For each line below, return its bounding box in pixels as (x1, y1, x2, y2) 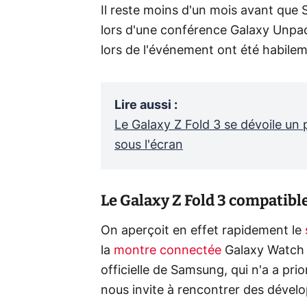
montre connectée (114, 244, 221, 257)
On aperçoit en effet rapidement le (101, 224, 305, 237)
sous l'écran (114, 138, 183, 151)
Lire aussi (114, 99, 171, 112)
